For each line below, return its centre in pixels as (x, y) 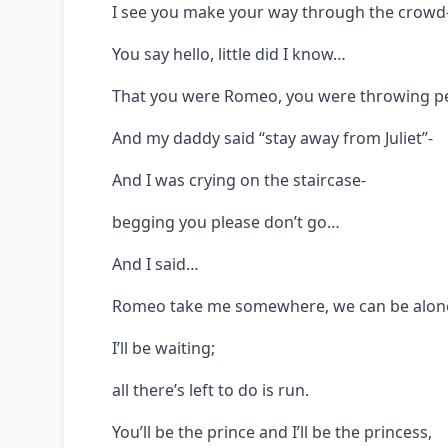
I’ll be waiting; (163, 347)
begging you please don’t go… (226, 221)
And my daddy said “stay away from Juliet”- (272, 137)
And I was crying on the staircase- (239, 179)
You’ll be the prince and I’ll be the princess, (272, 431)
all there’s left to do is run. (210, 389)
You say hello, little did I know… (229, 53)
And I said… (155, 263)
